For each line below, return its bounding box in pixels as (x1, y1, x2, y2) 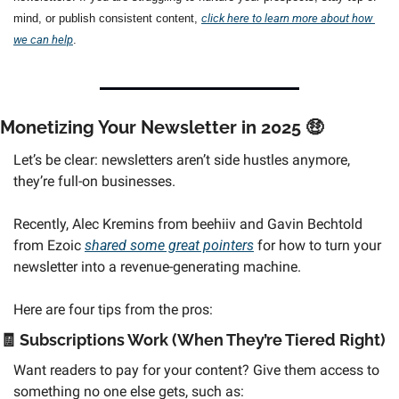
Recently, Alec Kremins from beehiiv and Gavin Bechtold (13, 215, 362, 232)
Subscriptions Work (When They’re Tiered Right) (16, 330, 389, 349)
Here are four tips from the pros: (13, 300, 213, 318)
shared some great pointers (85, 236, 254, 254)
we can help (13, 32, 73, 46)
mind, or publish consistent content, (13, 11, 201, 25)
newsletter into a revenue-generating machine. (13, 257, 305, 275)
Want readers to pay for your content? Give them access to (13, 361, 379, 379)
